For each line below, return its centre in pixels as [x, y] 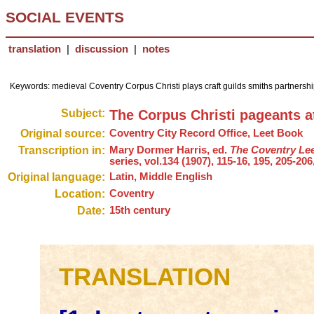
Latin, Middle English [161, 177]
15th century [140, 211]
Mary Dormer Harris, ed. [170, 150]
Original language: [56, 177]
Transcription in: [62, 151]
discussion [102, 49]
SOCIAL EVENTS [65, 18]
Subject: [83, 114]
